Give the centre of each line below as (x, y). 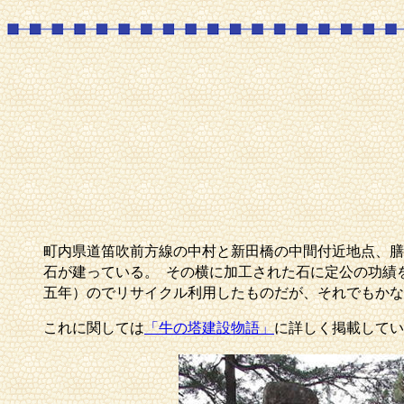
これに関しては (94, 328)
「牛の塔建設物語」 (209, 328)
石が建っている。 (101, 271)
